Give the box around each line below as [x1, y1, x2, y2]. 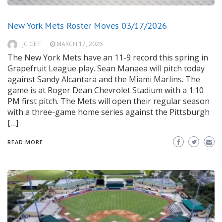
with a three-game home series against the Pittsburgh [7, 107, 210, 118]
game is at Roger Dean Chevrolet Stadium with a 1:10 [7, 85, 204, 96]
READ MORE [7, 138, 43, 146]
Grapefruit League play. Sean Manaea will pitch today [7, 63, 205, 74]
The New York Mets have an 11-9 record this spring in [7, 52, 208, 63]
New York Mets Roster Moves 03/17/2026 [7, 20, 167, 32]
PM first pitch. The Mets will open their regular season [7, 96, 210, 107]
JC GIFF [22, 40, 41, 49]
